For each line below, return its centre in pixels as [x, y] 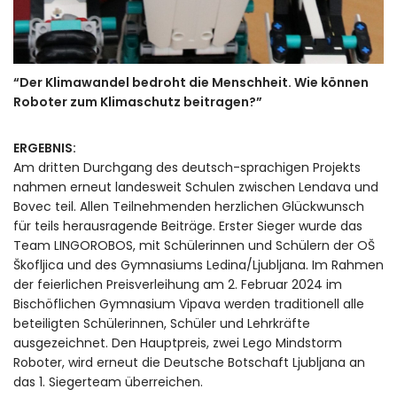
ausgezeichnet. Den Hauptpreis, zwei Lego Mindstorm [178, 343]
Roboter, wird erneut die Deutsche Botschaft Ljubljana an [189, 362]
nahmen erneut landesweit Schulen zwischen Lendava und [196, 187]
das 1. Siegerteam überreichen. [108, 381]
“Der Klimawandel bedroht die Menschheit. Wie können [191, 82]
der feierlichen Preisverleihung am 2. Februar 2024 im [178, 284]
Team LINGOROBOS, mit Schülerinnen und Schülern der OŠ [194, 245]
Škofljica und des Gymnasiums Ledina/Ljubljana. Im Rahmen [198, 265]
